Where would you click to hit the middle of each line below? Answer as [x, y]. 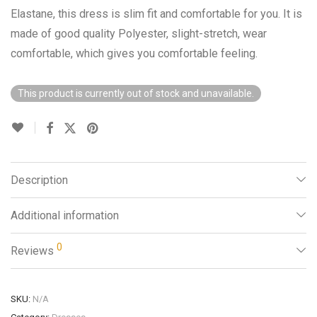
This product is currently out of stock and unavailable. [136, 93]
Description [39, 180]
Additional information [65, 215]
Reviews [34, 250]
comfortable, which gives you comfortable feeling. [134, 53]
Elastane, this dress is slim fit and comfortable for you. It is [156, 13]
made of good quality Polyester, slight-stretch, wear [139, 33]
